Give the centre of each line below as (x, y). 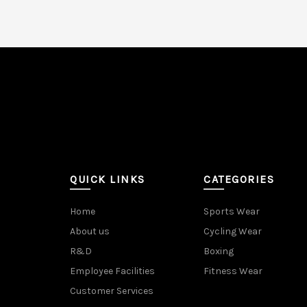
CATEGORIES (239, 179)
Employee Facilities (112, 271)
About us (90, 231)
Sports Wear (232, 211)
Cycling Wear (233, 231)
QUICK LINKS (108, 179)
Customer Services (112, 291)
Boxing (219, 251)
